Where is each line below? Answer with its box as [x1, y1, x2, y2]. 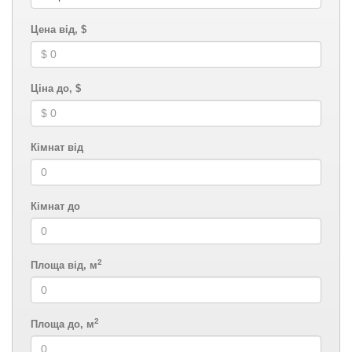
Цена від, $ [31, 24, 86, 35]
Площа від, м [31, 259, 97, 271]
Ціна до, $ [31, 82, 81, 94]
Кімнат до [31, 200, 80, 212]
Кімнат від [31, 141, 83, 153]
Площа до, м [31, 318, 94, 330]
